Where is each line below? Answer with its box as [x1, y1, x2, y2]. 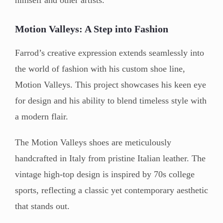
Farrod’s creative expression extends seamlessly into [15, 47, 204, 58]
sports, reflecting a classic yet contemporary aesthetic [15, 185, 208, 195]
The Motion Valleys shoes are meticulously [15, 137, 171, 147]
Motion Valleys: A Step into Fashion [15, 23, 168, 34]
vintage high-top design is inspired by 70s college [15, 169, 195, 179]
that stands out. [15, 201, 70, 211]
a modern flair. [15, 111, 68, 121]
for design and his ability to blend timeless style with [15, 95, 207, 106]
